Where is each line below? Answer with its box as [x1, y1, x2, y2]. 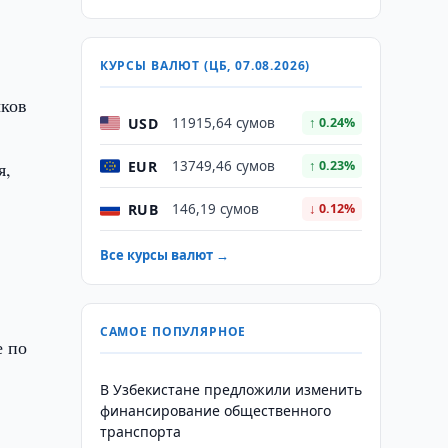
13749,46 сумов [171, 157, 275, 175]
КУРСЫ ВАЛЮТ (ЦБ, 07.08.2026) [99, 57, 311, 74]
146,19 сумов [171, 200, 259, 218]
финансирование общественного [99, 401, 331, 420]
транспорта [99, 422, 181, 441]
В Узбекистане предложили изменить [99, 380, 362, 399]
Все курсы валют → [99, 246, 229, 264]
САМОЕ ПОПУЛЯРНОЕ [99, 323, 247, 340]
